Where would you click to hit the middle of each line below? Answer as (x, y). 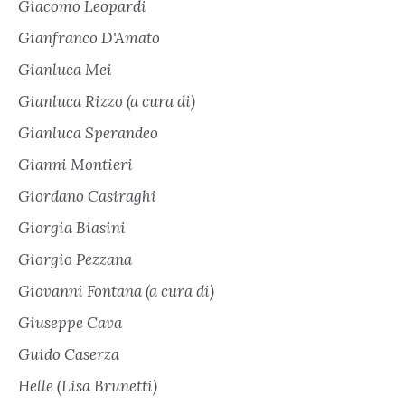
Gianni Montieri (75, 164)
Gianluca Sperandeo (88, 132)
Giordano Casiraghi (87, 196)
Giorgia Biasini (72, 227)
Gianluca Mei (65, 69)
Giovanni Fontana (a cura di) (116, 291)
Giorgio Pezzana (75, 259)
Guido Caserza (69, 354)
